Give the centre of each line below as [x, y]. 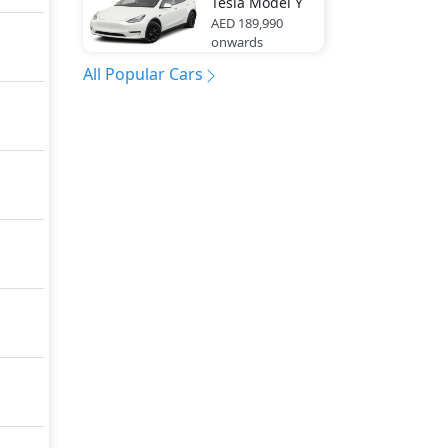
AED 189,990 [246, 23]
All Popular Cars [143, 74]
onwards [236, 42]
